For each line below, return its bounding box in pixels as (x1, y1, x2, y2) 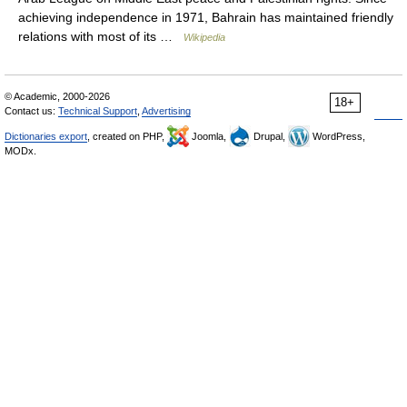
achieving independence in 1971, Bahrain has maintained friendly (18, 10, 393, 25)
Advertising (142, 105, 191, 116)
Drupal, (251, 131, 288, 142)
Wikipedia (184, 32, 225, 43)
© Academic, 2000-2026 (5, 91, 110, 102)
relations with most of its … (18, 29, 184, 44)
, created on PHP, (87, 131, 167, 142)
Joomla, (189, 131, 229, 142)
